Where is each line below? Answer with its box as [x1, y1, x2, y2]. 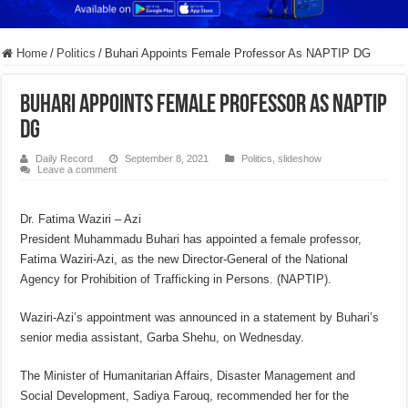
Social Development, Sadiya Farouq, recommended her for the [20, 389, 350, 403]
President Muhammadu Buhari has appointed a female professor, [20, 232, 362, 247]
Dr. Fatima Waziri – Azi [20, 212, 142, 227]
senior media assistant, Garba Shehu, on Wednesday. [20, 331, 305, 345]
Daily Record [36, 153, 94, 165]
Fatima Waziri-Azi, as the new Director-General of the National [20, 252, 349, 267]
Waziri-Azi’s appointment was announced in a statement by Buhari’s [20, 311, 380, 325]
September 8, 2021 [125, 153, 209, 165]
